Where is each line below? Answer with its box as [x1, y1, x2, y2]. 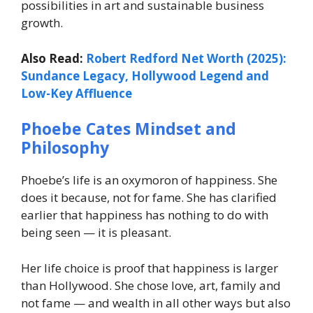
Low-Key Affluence [21, 85, 132, 101]
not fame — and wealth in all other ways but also [21, 294, 291, 311]
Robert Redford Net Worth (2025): [86, 50, 286, 66]
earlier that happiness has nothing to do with [21, 207, 268, 224]
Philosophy [21, 136, 109, 159]
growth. [21, 15, 63, 31]
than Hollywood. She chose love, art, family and [21, 277, 281, 293]
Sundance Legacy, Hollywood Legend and [21, 67, 269, 84]
